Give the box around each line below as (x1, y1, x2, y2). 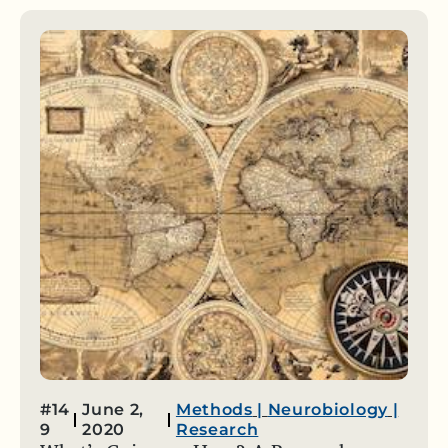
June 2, (82, 400, 144, 420)
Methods (175, 400, 253, 420)
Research (175, 420, 259, 440)
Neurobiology (267, 400, 388, 420)
